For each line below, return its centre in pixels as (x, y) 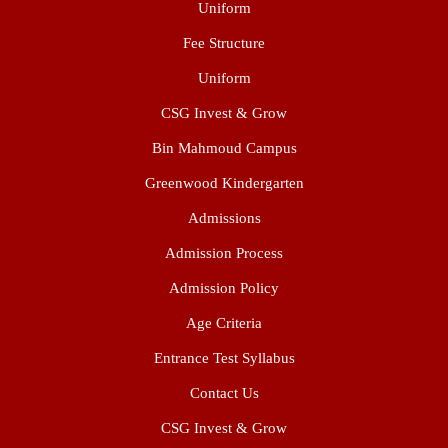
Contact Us (224, 393)
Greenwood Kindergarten (224, 183)
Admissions (224, 218)
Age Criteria (224, 323)
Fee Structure (224, 43)
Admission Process (224, 253)
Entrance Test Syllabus (224, 358)
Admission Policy (224, 288)
